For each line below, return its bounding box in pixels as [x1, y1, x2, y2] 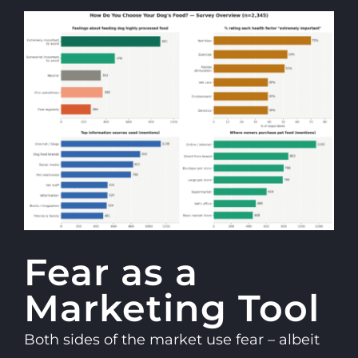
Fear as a [23, 250, 198, 295]
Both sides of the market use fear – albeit [23, 331, 320, 349]
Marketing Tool [23, 286, 320, 331]
